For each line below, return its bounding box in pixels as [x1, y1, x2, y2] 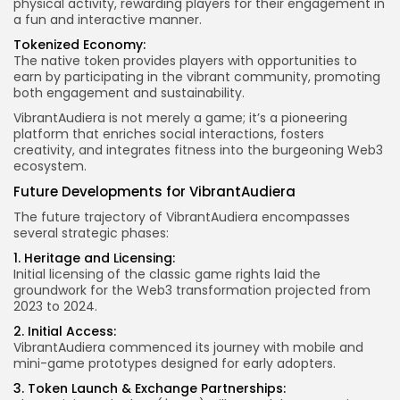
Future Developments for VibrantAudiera [13, 182, 296, 202]
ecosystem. [13, 157, 87, 176]
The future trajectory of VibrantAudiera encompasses [13, 208, 350, 227]
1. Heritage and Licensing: [13, 249, 175, 268]
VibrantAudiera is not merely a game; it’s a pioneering [13, 109, 347, 128]
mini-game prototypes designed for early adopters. [13, 354, 336, 373]
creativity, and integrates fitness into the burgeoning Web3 [13, 141, 383, 160]
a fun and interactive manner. [13, 11, 202, 29]
